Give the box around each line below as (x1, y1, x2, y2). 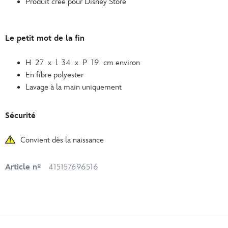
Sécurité (5, 111, 36, 121)
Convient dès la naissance (20, 135, 104, 146)
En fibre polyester (25, 70, 83, 80)
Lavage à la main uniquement (25, 82, 122, 93)
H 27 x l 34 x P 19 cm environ (25, 58, 140, 68)
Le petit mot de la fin (5, 34, 84, 44)
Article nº (5, 162, 41, 173)
